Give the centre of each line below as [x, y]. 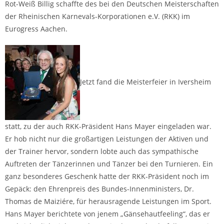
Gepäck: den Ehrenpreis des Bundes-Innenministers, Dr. [99, 189]
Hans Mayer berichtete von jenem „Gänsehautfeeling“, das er [107, 214]
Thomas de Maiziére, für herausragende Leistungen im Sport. [108, 201]
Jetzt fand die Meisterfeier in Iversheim [145, 81]
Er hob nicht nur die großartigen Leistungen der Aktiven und [107, 139]
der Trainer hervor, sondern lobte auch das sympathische [102, 151]
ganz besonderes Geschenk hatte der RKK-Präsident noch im [107, 176]
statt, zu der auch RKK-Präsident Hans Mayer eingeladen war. [108, 126]
